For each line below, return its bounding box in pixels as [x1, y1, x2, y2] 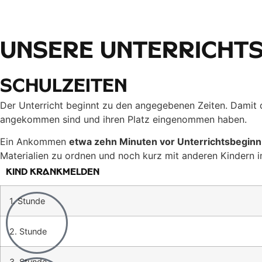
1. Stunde [9, 195, 45, 206]
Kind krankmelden [6, 168, 99, 178]
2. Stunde [9, 226, 47, 236]
